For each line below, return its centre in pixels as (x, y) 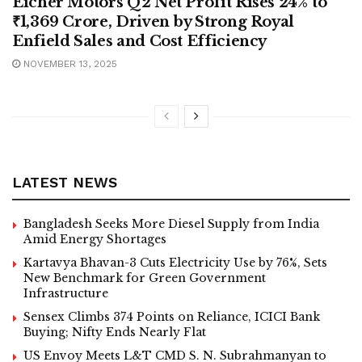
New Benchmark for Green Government (145, 278)
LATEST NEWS (65, 183)
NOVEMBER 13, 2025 (69, 64)
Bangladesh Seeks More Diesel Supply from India (171, 224)
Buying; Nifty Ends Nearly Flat (115, 333)
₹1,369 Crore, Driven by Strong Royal (154, 22)
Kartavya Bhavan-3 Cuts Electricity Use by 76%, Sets (175, 263)
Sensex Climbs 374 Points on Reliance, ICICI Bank (172, 317)
